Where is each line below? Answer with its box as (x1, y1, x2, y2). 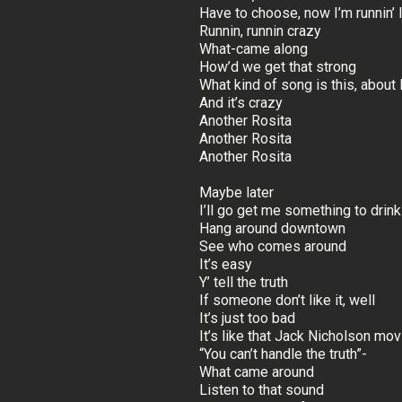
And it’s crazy (199, 94, 283, 112)
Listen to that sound (199, 381, 324, 399)
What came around (199, 363, 314, 381)
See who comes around (199, 238, 346, 256)
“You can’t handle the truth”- (199, 345, 367, 363)
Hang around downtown (199, 220, 345, 238)
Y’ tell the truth (199, 274, 288, 292)
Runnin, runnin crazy (199, 22, 321, 40)
